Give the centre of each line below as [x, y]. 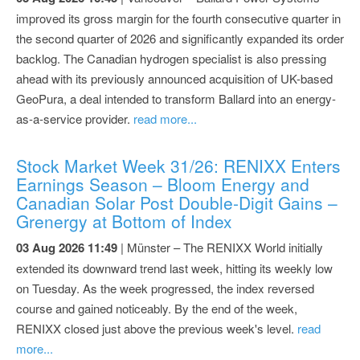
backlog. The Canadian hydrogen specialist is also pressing [171, 58]
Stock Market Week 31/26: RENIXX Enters [178, 165]
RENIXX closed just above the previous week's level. [157, 328]
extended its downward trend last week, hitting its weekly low [174, 268]
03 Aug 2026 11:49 [67, 247]
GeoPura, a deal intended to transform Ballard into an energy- [176, 98]
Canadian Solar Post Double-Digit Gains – [177, 202]
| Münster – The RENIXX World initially [220, 247]
